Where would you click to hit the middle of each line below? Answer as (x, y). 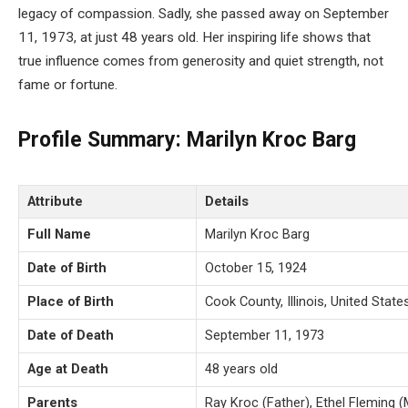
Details (227, 202)
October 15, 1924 (256, 268)
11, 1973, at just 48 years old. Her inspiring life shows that (194, 37)
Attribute (55, 202)
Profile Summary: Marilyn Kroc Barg (187, 140)
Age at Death (68, 369)
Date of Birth (67, 268)
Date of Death (71, 336)
